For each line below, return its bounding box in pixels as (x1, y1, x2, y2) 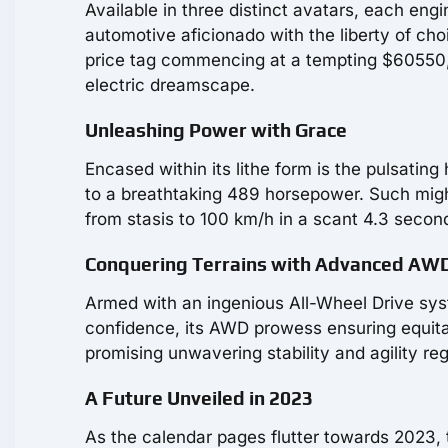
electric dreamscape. (85, 74, 255, 95)
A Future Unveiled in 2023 (85, 386, 313, 409)
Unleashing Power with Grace (85, 118, 347, 141)
